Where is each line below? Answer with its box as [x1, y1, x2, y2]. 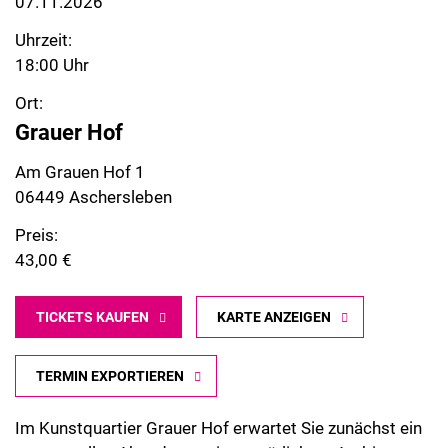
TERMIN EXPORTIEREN [36, 367, 184, 384]
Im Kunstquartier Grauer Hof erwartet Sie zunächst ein [15, 418, 422, 439]
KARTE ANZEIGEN [217, 308, 331, 325]
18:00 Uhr [15, 55, 89, 76]
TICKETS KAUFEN [36, 308, 149, 325]
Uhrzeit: [15, 30, 72, 51]
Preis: [15, 224, 58, 245]
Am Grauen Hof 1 [15, 162, 145, 183]
